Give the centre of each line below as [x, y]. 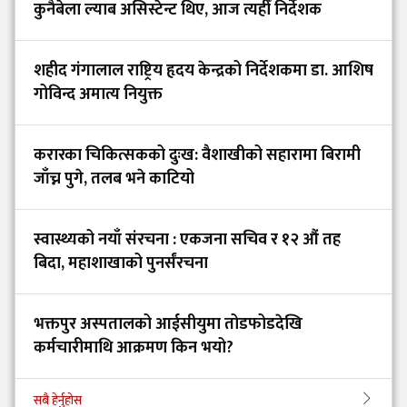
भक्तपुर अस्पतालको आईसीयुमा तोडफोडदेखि [168, 325]
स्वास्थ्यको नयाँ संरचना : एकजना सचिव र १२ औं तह [187, 240]
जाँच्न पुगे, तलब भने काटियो [114, 179]
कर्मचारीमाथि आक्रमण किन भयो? [134, 348]
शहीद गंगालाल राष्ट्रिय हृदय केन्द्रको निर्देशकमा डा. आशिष [203, 71]
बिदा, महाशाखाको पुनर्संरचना [121, 264]
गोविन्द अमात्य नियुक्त [98, 95]
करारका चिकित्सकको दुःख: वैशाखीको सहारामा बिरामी [197, 156]
